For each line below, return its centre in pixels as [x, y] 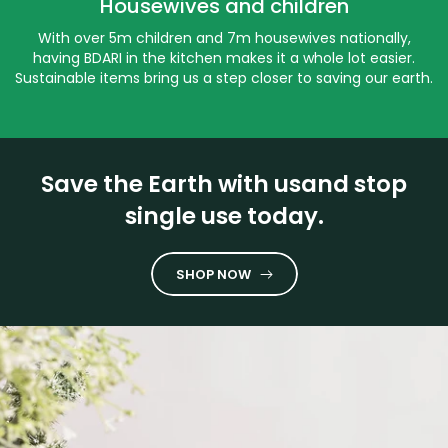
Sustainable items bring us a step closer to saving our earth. [224, 78]
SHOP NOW [213, 274]
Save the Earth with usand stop [224, 184]
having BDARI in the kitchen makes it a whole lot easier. [224, 58]
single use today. [224, 216]
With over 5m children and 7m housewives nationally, [224, 38]
